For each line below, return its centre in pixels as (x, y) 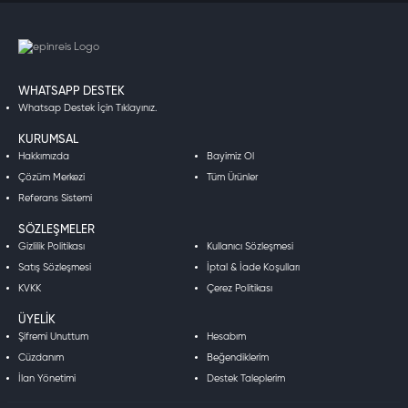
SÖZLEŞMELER (56, 229)
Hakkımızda (44, 156)
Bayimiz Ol (230, 156)
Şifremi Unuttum (53, 336)
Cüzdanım (41, 357)
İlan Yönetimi (47, 378)
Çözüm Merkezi (51, 177)
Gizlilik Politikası (51, 246)
